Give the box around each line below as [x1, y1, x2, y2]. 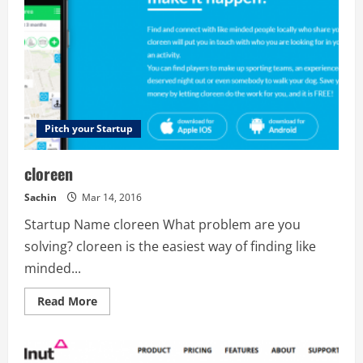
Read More [37, 293, 97, 309]
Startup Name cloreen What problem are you [24, 216, 301, 233]
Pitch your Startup [45, 122, 133, 135]
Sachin [24, 190, 57, 204]
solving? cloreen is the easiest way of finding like [24, 237, 316, 255]
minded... [24, 259, 81, 277]
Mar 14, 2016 [79, 190, 142, 204]
